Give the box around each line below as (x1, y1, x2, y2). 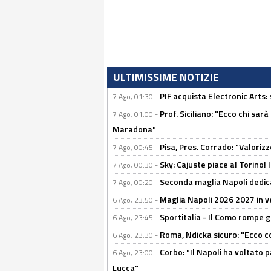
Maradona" (113, 123, 156, 135)
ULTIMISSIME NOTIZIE (113, 69, 219, 85)
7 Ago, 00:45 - (113, 142, 160, 153)
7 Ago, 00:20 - (113, 177, 160, 188)
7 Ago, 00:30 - (113, 159, 160, 171)
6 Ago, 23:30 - (113, 229, 160, 241)
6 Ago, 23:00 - (113, 247, 160, 258)
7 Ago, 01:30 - (113, 91, 160, 102)
